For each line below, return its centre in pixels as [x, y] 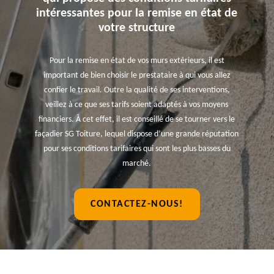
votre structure [137, 28]
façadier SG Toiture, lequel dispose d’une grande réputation [137, 134]
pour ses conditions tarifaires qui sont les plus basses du [137, 149]
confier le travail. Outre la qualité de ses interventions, [137, 90]
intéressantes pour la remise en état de [137, 13]
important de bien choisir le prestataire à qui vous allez [137, 76]
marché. [137, 164]
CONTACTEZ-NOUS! [137, 204]
